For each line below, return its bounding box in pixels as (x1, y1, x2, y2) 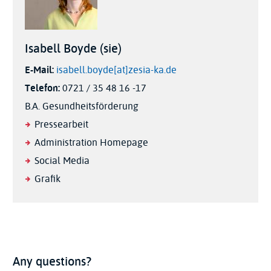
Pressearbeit (34, 117, 88, 132)
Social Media (34, 154, 90, 169)
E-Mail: (25, 63, 54, 77)
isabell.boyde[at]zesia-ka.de (56, 63, 177, 78)
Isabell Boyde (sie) (25, 40, 122, 58)
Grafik (34, 172, 60, 187)
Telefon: (25, 81, 60, 96)
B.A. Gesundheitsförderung (25, 99, 139, 114)
